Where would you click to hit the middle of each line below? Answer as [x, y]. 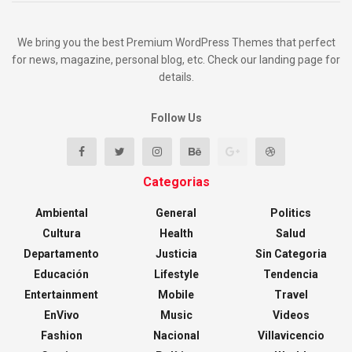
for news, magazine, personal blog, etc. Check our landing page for [176, 60]
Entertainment [61, 295]
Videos [291, 315]
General [176, 213]
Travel [291, 295]
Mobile [176, 295]
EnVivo [61, 315]
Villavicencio [291, 336]
